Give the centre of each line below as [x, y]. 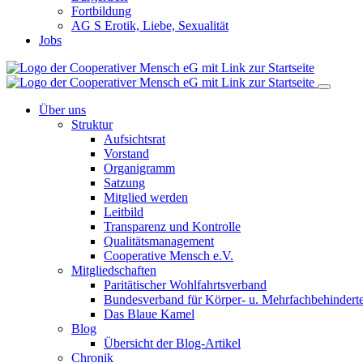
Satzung [124, 183]
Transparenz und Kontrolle [172, 226]
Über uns [62, 110]
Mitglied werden [146, 197]
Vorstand [126, 154]
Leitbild [124, 212]
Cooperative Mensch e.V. [169, 256]
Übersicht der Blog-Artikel [172, 343]
